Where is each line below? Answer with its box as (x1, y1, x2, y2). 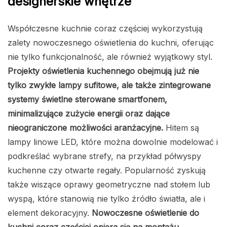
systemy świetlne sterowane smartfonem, (8, 94, 167, 105)
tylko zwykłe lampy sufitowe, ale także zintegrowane (8, 80, 211, 91)
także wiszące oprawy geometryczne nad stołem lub (8, 179, 210, 190)
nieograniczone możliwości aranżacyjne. (8, 123, 163, 133)
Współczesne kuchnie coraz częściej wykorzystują (8, 23, 203, 34)
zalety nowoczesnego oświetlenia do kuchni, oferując (8, 37, 214, 48)
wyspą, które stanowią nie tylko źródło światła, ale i (8, 194, 205, 204)
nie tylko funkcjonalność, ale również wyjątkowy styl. (8, 52, 212, 62)
